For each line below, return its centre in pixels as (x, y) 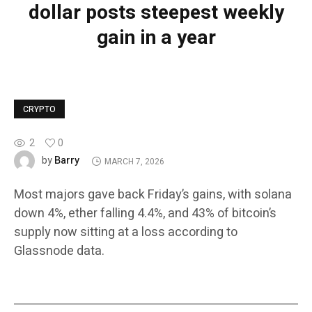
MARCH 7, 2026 (134, 161)
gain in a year (156, 38)
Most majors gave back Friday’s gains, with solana (153, 195)
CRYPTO (39, 110)
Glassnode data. (59, 251)
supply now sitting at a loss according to (126, 233)
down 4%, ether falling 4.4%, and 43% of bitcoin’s (145, 214)
